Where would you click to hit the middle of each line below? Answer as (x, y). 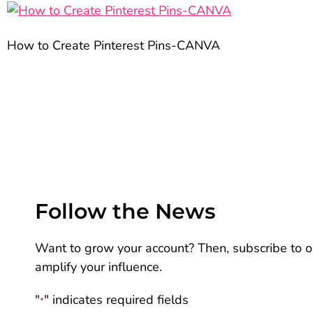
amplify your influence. (99, 267)
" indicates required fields (116, 299)
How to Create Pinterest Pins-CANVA (114, 46)
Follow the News (125, 211)
